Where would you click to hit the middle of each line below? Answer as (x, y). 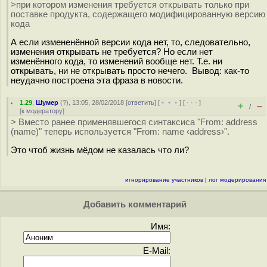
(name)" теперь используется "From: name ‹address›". (120, 132)
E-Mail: (157, 251)
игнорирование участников (164, 180)
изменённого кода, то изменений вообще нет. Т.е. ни (117, 61)
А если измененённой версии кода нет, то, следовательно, (131, 42)
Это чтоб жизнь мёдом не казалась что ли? (100, 150)
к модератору (42, 111)
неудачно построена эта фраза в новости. (97, 80)
